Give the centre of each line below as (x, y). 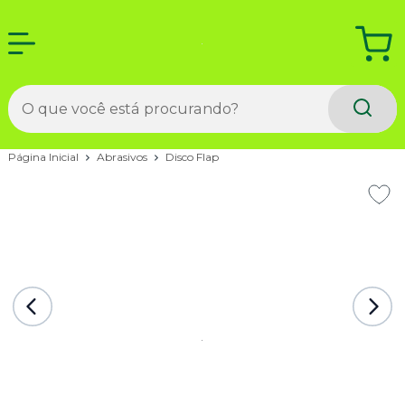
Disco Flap (192, 157)
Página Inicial (44, 156)
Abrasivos (123, 156)
